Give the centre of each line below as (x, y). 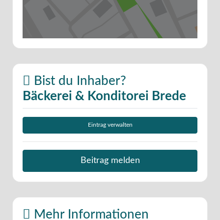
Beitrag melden (110, 161)
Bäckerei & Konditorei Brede (104, 96)
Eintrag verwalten (110, 125)
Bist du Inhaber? (78, 81)
